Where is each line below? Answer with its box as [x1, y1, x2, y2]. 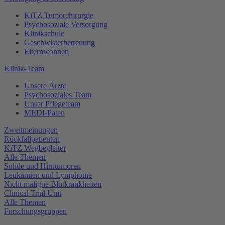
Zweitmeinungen [4, 126, 58, 134]
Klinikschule [24, 29, 64, 38]
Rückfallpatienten [4, 135, 60, 143]
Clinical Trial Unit [4, 189, 61, 197]
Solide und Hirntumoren [4, 162, 81, 170]
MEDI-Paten [24, 108, 65, 117]
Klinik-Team [4, 64, 44, 73]
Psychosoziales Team [24, 90, 91, 99]
